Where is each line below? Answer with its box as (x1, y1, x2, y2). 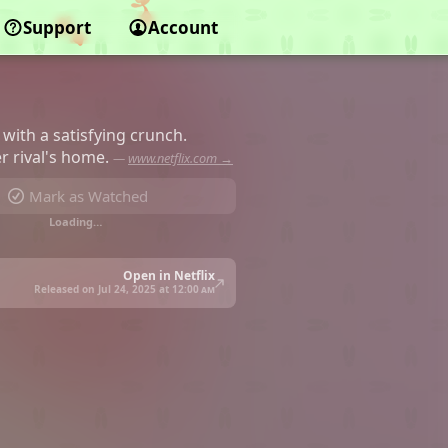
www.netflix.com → (128, 149, 233, 168)
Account (147, 16, 218, 39)
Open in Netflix (123, 266, 215, 284)
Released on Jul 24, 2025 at (34, 282, 172, 297)
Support (22, 16, 91, 39)
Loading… (48, 214, 102, 230)
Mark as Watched (28, 186, 148, 207)
